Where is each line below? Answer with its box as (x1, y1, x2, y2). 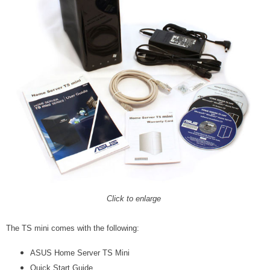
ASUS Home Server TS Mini (30, 248, 130, 258)
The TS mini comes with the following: (6, 224, 139, 233)
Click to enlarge (106, 194, 161, 204)
